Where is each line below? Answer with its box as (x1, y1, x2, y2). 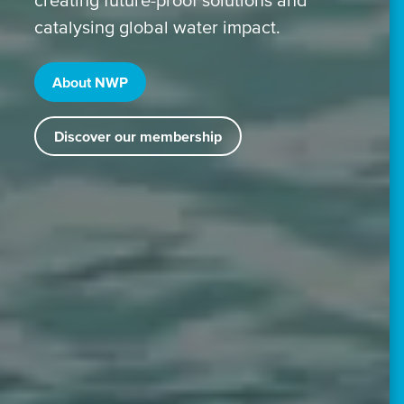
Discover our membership (53, 127, 222, 144)
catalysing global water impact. (33, 16, 280, 37)
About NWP (51, 73, 128, 90)
